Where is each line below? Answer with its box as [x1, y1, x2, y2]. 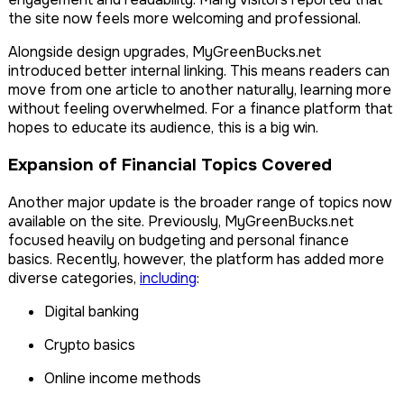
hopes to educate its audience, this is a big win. [8, 118, 318, 138]
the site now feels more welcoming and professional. [8, 9, 361, 29]
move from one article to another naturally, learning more [8, 80, 391, 100]
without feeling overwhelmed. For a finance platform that [8, 99, 392, 119]
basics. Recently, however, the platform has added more [8, 249, 384, 269]
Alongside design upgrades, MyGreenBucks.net [8, 42, 321, 62]
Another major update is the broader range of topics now [8, 192, 391, 212]
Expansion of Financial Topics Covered [8, 153, 332, 176]
